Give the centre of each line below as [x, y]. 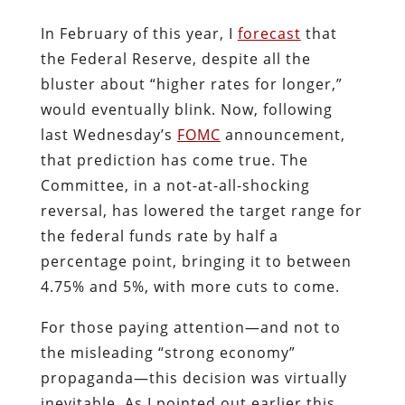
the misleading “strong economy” [168, 352]
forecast [269, 33]
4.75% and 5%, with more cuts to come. [190, 286]
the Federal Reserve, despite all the [175, 58]
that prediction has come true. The [174, 160]
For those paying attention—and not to [190, 327]
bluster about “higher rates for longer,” [191, 84]
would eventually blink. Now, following [186, 109]
